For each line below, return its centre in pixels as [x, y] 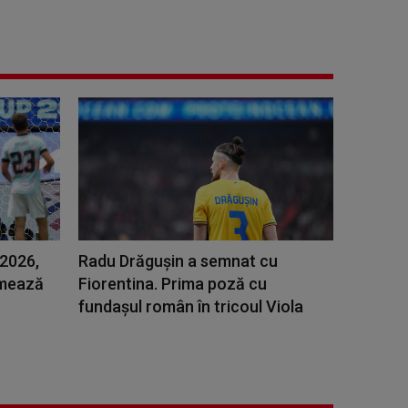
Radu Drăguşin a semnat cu [178, 260]
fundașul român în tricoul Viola [191, 306]
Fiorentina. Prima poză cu [173, 283]
